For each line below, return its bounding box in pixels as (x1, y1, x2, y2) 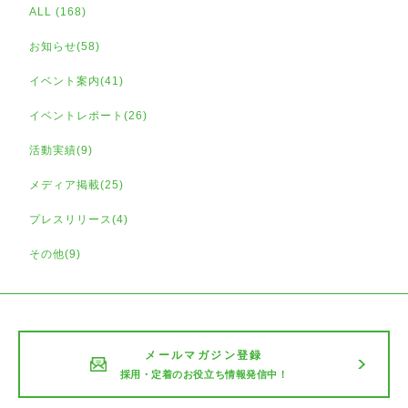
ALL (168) (29, 5, 87, 18)
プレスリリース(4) (29, 213, 128, 226)
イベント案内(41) (29, 75, 124, 87)
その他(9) (29, 248, 81, 260)
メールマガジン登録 (145, 348, 263, 362)
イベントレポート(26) (29, 109, 148, 122)
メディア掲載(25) (29, 178, 124, 191)
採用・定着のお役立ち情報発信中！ (119, 369, 289, 381)
